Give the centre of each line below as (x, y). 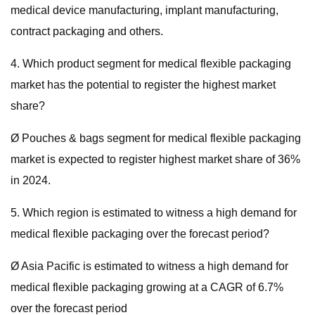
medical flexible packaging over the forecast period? (140, 234)
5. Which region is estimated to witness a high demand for (154, 213)
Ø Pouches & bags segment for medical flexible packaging (156, 138)
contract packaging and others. (87, 31)
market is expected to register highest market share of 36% (155, 159)
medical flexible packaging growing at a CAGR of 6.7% (147, 287)
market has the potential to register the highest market (143, 85)
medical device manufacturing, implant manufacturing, (144, 10)
